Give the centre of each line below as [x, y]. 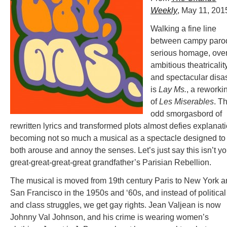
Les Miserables [186, 102]
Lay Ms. [173, 89]
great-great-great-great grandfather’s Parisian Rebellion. [111, 162]
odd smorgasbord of [186, 114]
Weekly [164, 10]
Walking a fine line [183, 29]
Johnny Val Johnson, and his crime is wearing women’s [109, 217]
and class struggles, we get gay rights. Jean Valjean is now [116, 205]
